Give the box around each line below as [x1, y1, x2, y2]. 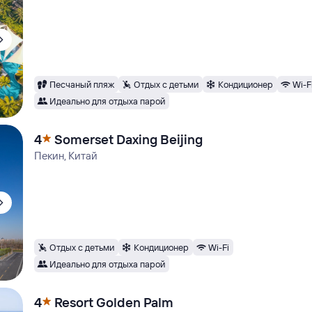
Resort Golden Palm [54, 294, 174, 311]
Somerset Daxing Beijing [54, 131, 203, 148]
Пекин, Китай [34, 149, 98, 162]
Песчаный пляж [49, 78, 115, 90]
